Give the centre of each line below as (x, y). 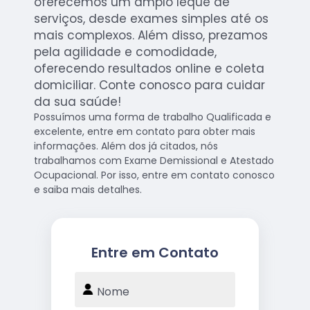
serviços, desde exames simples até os (152, 19)
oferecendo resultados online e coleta (149, 69)
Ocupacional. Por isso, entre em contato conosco (155, 175)
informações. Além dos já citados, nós (126, 146)
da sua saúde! (78, 102)
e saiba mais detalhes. (88, 190)
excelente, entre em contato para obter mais (145, 132)
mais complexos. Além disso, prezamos (151, 36)
